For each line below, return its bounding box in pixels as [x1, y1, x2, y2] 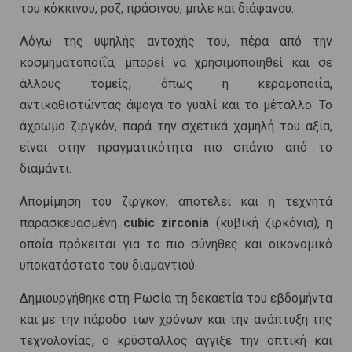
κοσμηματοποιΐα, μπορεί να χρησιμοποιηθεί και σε [20, 55, 332, 71]
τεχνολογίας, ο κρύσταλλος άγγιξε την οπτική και [20, 333, 332, 349]
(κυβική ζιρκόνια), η [209, 215, 333, 231]
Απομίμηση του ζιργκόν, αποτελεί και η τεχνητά [20, 194, 332, 210]
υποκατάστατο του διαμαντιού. [20, 258, 197, 273]
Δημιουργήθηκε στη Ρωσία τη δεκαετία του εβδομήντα [20, 291, 332, 306]
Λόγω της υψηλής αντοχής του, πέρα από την [20, 34, 332, 49]
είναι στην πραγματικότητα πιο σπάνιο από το [20, 140, 332, 156]
